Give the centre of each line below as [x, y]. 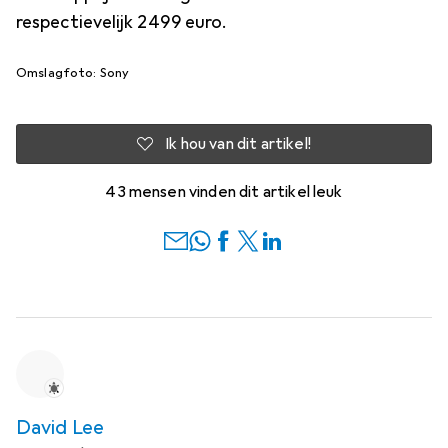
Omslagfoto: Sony [73, 73]
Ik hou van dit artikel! [238, 144]
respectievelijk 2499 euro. [122, 22]
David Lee [60, 428]
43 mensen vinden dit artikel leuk [224, 192]
